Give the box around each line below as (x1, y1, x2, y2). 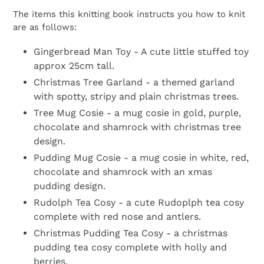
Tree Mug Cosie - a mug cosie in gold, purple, (34, 107, 241, 119)
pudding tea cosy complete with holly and (34, 242, 227, 253)
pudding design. (34, 180, 105, 192)
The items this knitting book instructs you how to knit (13, 8, 245, 19)
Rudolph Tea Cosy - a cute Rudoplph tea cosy (34, 197, 244, 209)
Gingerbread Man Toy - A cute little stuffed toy (34, 46, 249, 58)
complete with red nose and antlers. (34, 211, 201, 223)
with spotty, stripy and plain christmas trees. (34, 91, 239, 103)
